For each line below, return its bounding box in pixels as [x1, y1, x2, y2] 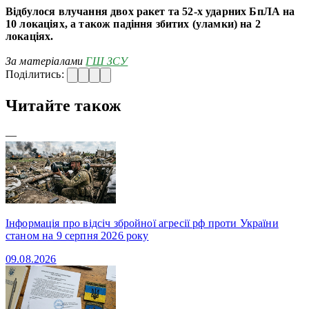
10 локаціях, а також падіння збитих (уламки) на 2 [6, 17, 261, 30]
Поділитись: [6, 68, 67, 80]
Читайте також [6, 96, 121, 114]
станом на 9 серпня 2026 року [6, 229, 149, 241]
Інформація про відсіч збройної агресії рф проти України [6, 217, 279, 229]
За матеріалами [6, 54, 86, 67]
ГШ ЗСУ [86, 54, 128, 67]
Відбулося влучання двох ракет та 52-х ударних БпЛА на [6, 5, 295, 17]
